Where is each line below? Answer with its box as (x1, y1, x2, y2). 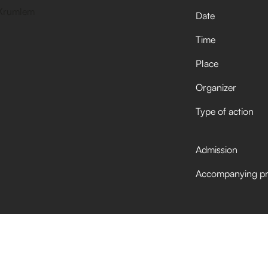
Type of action (195, 105, 254, 117)
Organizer (195, 81, 236, 93)
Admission (195, 144, 237, 156)
